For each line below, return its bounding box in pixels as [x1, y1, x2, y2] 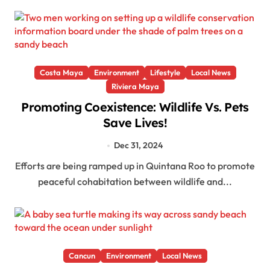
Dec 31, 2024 [113, 140, 163, 151]
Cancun [68, 251, 95, 261]
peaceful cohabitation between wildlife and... [38, 175, 232, 187]
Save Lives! [102, 115, 168, 131]
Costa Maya [39, 67, 83, 78]
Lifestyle [149, 67, 180, 78]
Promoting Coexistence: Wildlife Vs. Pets [21, 99, 249, 115]
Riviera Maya [111, 81, 159, 92]
